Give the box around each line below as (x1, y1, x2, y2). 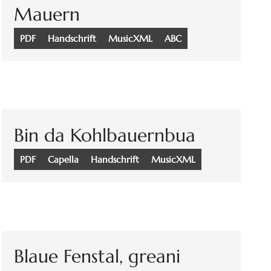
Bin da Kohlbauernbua (14, 124, 196, 147)
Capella (48, 154, 79, 166)
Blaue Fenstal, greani (14, 245, 181, 268)
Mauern (14, 3, 80, 26)
